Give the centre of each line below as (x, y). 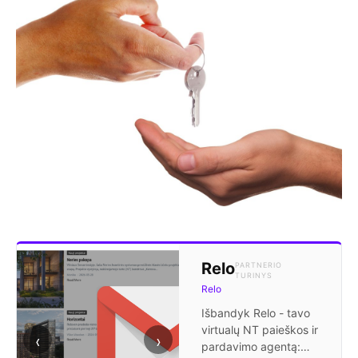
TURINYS (254, 276)
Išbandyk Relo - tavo (256, 313)
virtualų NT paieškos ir (260, 330)
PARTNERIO (259, 265)
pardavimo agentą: (251, 347)
